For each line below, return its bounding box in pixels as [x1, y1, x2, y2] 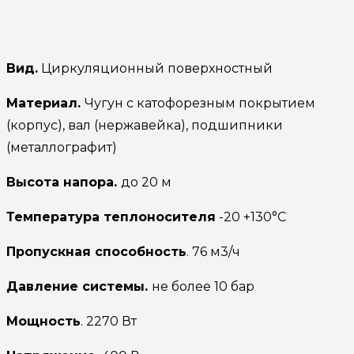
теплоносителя [104, 209, 216, 224]
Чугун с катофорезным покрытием [85, 95, 315, 111]
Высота [6, 174, 59, 190]
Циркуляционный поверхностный [38, 60, 276, 76]
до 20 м [121, 174, 171, 190]
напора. [63, 174, 121, 190]
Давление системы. [6, 278, 152, 294]
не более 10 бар [152, 278, 254, 294]
